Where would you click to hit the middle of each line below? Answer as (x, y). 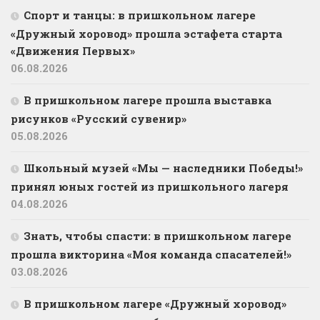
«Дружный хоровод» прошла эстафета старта (146, 34)
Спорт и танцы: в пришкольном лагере (140, 15)
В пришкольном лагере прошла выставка (147, 100)
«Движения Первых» (73, 51)
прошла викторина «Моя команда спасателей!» (151, 255)
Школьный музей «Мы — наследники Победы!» (163, 168)
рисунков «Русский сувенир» (99, 119)
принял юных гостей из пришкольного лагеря (150, 187)
